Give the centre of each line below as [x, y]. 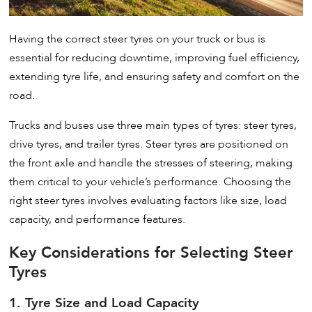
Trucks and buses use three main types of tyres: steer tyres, [153, 125]
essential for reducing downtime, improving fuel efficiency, [155, 57]
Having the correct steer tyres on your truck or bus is [138, 39]
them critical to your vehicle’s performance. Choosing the [150, 181]
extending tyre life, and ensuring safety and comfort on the [155, 76]
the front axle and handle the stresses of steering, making [151, 163]
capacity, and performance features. [97, 219]
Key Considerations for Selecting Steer [151, 253]
